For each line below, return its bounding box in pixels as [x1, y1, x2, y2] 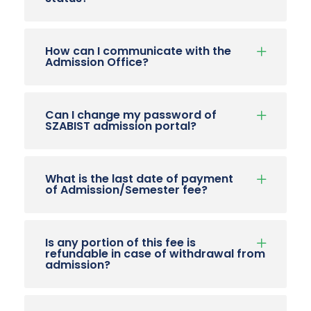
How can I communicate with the [45, 42, 231, 59]
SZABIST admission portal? [45, 117, 196, 134]
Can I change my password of [45, 106, 217, 123]
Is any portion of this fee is [45, 234, 196, 251]
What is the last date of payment [45, 170, 233, 187]
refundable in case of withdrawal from [45, 245, 265, 262]
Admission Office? [45, 53, 149, 70]
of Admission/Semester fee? [45, 181, 208, 198]
